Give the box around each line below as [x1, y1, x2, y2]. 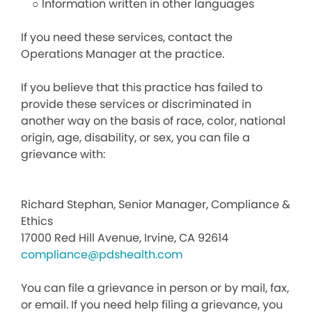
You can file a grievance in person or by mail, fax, [21, 280, 289, 296]
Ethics [21, 213, 53, 229]
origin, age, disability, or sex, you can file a [21, 130, 250, 146]
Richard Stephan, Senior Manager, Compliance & [21, 196, 290, 212]
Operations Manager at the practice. [21, 46, 224, 62]
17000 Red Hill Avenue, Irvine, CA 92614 [21, 230, 228, 246]
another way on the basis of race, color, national [21, 113, 286, 129]
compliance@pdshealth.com [21, 247, 182, 263]
